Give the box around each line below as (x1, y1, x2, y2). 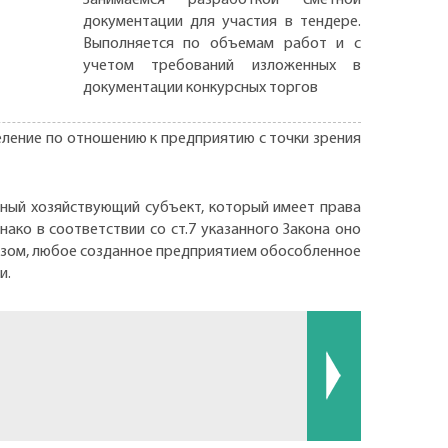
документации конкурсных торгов (82, 79, 318, 96)
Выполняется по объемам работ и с (82, 35, 361, 52)
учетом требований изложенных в (82, 57, 361, 74)
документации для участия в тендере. (82, 13, 361, 30)
